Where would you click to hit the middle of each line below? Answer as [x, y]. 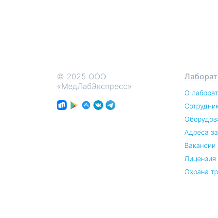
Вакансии [200, 145]
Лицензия [200, 158]
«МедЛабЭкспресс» [94, 86]
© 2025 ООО [82, 76]
